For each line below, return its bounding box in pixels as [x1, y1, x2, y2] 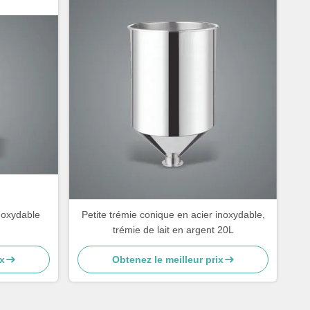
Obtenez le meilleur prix [111, 254, 224, 265]
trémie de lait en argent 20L [112, 224, 234, 235]
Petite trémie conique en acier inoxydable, [81, 209, 265, 220]
